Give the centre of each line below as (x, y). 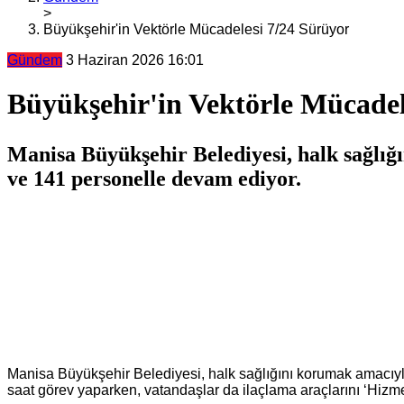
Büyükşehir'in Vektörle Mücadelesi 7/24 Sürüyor (196, 29)
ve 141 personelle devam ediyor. (154, 179)
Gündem (35, 60)
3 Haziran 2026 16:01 (135, 60)
